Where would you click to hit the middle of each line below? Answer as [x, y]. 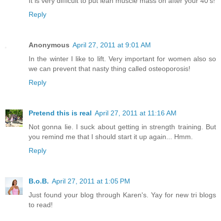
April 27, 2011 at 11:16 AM [136, 113]
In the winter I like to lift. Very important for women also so [122, 58]
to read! [41, 204]
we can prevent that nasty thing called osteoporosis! [110, 68]
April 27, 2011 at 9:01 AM [112, 45]
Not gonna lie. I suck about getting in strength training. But [122, 127]
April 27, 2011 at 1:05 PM [91, 181]
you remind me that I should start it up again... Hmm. [111, 136]
